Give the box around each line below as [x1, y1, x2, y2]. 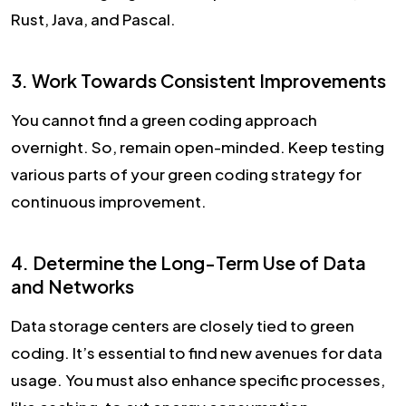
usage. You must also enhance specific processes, [11, 370, 385, 391]
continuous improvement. [11, 191, 207, 212]
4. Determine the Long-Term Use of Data [11, 251, 366, 275]
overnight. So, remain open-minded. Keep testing [11, 137, 384, 158]
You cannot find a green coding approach [11, 110, 317, 130]
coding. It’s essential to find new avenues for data [11, 343, 382, 363]
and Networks [11, 275, 134, 298]
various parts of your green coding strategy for [11, 164, 362, 185]
